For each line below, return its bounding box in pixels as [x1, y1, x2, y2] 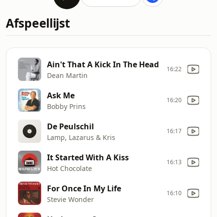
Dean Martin [47, 70, 88, 80]
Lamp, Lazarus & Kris [47, 132, 115, 142]
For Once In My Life [47, 183, 121, 194]
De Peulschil [47, 121, 94, 132]
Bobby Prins [47, 101, 86, 111]
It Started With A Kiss [47, 152, 129, 163]
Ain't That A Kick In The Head [47, 59, 159, 70]
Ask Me [47, 90, 75, 101]
